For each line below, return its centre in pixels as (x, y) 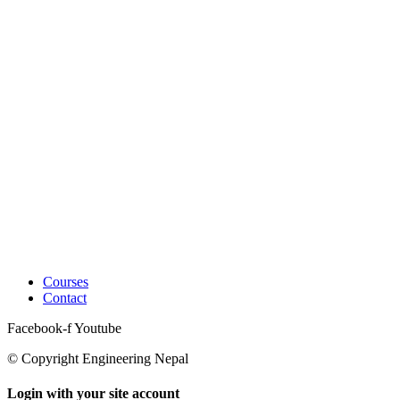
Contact (65, 297)
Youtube (98, 328)
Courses (66, 281)
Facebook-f (39, 328)
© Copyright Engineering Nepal (98, 358)
